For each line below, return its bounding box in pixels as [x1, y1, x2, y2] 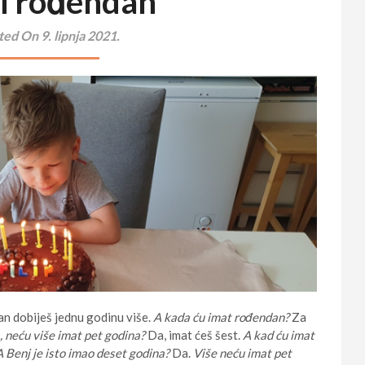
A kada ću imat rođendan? [153, 309, 289, 324]
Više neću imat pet [193, 345, 292, 360]
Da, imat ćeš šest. [145, 327, 243, 342]
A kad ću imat [243, 327, 314, 342]
